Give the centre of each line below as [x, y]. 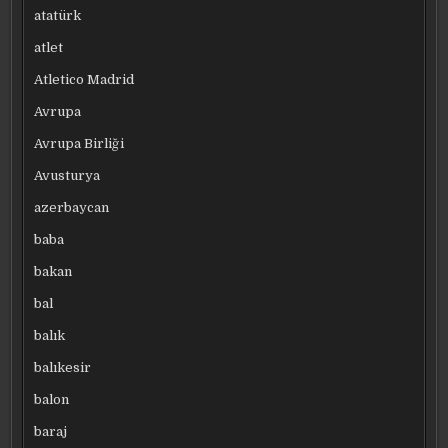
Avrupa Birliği [79, 143]
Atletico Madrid [84, 79]
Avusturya [67, 175]
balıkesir [63, 367]
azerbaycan [72, 207]
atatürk [58, 15]
